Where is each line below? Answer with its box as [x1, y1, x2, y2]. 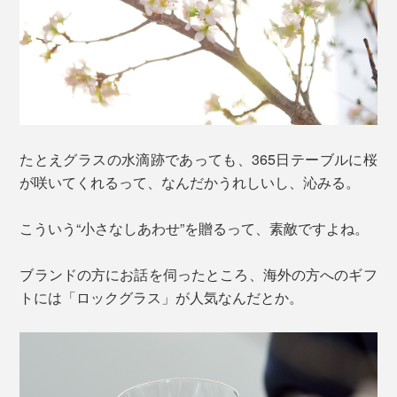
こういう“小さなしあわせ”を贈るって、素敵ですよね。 [19, 217, 370, 238]
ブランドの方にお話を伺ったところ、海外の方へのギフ [19, 263, 378, 284]
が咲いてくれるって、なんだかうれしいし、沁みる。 [19, 171, 361, 192]
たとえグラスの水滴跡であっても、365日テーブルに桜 [19, 148, 378, 169]
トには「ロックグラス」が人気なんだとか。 [19, 286, 304, 307]
